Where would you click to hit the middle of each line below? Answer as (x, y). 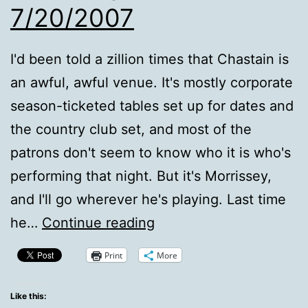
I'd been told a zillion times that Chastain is (150, 59)
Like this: (29, 296)
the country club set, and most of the (131, 130)
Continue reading (98, 223)
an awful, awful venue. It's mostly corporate (152, 83)
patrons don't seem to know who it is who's (151, 153)
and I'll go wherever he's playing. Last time (148, 200)
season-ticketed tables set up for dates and (152, 106)
